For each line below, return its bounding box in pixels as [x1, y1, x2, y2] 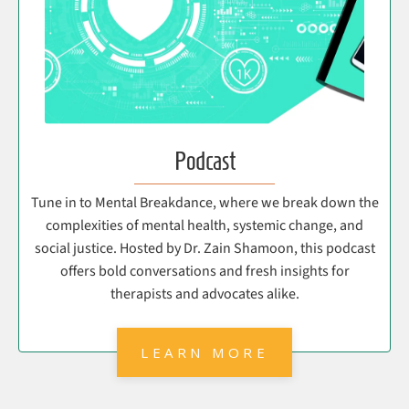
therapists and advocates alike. [110, 284, 299, 305]
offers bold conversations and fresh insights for [59, 261, 350, 282]
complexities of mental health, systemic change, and [46, 215, 363, 236]
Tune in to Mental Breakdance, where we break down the [30, 193, 379, 214]
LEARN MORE [141, 343, 268, 362]
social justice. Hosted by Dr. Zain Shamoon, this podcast [34, 238, 375, 259]
